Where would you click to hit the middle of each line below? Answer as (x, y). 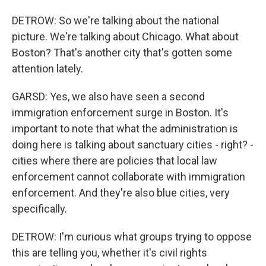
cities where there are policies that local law (115, 161)
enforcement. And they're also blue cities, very (121, 193)
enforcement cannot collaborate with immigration (129, 177)
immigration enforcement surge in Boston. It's (120, 113)
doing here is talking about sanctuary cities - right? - (133, 145)
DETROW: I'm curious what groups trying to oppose (132, 237)
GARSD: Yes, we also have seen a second (108, 96)
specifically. (39, 209)
